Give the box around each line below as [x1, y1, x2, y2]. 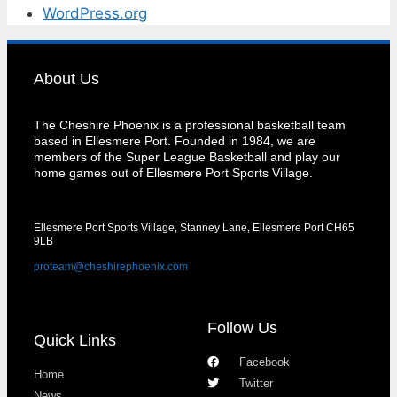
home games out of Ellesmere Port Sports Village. [34, 165, 316, 180]
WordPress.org [43, 4, 147, 22]
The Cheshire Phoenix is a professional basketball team [34, 117, 346, 132]
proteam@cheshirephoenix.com [34, 260, 188, 273]
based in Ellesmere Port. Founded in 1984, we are [34, 133, 315, 148]
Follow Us [207, 318, 277, 337]
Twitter [239, 376, 274, 390]
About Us [34, 69, 99, 88]
